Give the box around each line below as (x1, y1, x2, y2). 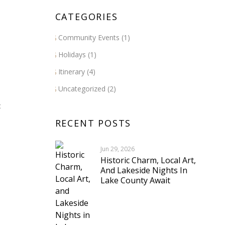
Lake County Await (100, 175, 170, 186)
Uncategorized (58, 84, 105, 94)
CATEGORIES (55, 11, 118, 23)
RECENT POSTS (55, 117, 132, 130)
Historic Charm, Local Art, (100, 155, 196, 166)
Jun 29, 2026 (100, 145, 135, 154)
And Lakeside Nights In (100, 165, 187, 176)
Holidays (58, 50, 86, 60)
